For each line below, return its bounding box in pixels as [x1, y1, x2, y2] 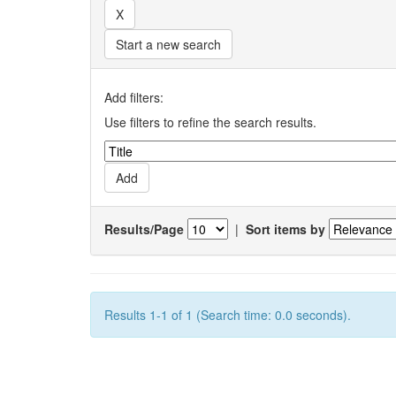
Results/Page [104, 219, 184, 238]
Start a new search [116, 35, 221, 53]
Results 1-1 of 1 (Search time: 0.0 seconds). [104, 306, 351, 324]
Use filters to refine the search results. [104, 113, 316, 131]
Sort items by [246, 219, 325, 238]
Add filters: [104, 88, 164, 106]
